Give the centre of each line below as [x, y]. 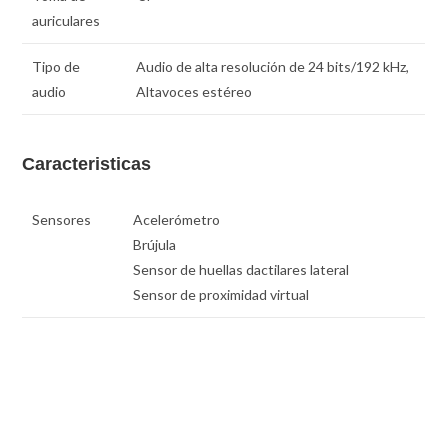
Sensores [62, 219]
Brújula [155, 244]
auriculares [66, 20]
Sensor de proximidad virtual [221, 294]
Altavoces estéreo [194, 91]
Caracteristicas [87, 163]
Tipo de [56, 66]
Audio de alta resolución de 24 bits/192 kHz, [273, 66]
